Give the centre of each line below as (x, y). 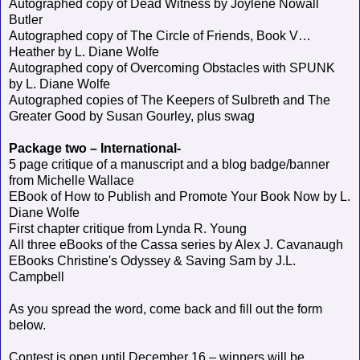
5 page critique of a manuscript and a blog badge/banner (169, 164)
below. (27, 325)
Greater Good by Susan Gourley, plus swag (132, 116)
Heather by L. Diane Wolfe (84, 51)
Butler (26, 19)
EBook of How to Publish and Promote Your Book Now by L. (180, 196)
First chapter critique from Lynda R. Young (128, 228)
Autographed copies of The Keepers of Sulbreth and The (170, 100)
